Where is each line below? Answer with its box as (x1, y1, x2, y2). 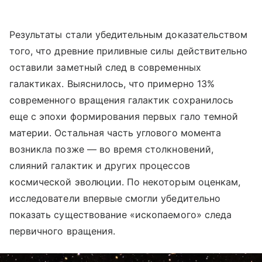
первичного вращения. (9, 225, 115, 237)
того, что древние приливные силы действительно (9, 45, 248, 57)
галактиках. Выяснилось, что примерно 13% (9, 78, 215, 90)
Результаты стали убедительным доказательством (9, 29, 248, 41)
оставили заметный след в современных (9, 61, 201, 74)
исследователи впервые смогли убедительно (9, 192, 220, 205)
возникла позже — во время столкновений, (9, 143, 213, 156)
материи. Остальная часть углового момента (9, 127, 221, 139)
